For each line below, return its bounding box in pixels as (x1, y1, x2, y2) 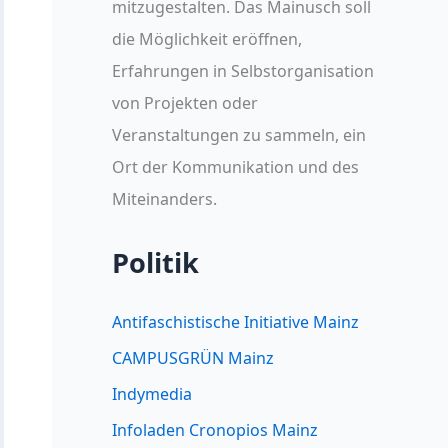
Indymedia (112, 383, 192, 406)
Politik (112, 244, 199, 282)
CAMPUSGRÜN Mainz (112, 347, 274, 370)
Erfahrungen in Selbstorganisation (112, 60, 374, 83)
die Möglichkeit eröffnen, (112, 28, 302, 51)
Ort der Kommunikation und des (112, 156, 359, 179)
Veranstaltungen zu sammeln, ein (112, 124, 366, 147)
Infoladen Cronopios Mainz (112, 419, 318, 442)
